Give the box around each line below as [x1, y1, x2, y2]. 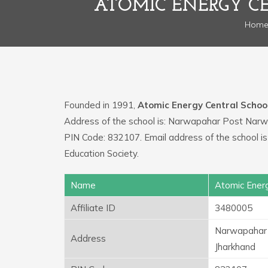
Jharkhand [215, 240, 255, 252]
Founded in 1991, [64, 99, 138, 111]
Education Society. [64, 147, 139, 159]
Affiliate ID [71, 202, 115, 214]
